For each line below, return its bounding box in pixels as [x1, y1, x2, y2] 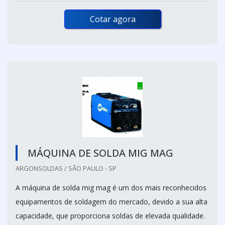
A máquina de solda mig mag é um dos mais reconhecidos [16, 183, 206, 193]
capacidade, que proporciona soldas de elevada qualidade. [16, 211, 205, 221]
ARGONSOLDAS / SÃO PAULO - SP [16, 164, 117, 173]
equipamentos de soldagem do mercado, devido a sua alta [16, 197, 207, 207]
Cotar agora [89, 14, 136, 25]
